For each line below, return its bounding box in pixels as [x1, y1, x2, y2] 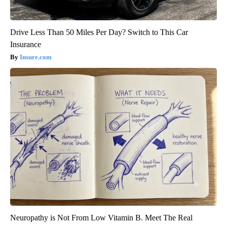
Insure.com [20, 53, 52, 61]
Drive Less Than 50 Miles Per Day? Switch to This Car [10, 28, 188, 37]
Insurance [10, 40, 41, 49]
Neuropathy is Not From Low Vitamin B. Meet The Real [10, 213, 193, 222]
